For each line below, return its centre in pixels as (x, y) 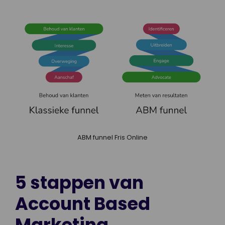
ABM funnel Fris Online (113, 138)
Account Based (83, 204)
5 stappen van (79, 183)
